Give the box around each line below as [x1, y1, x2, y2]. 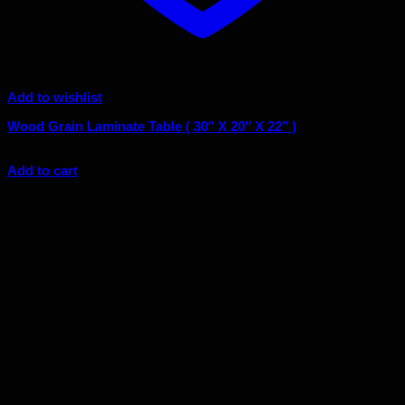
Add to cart [7, 162, 78, 178]
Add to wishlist [7, 89, 102, 105]
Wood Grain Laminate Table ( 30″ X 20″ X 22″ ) [7, 118, 297, 134]
